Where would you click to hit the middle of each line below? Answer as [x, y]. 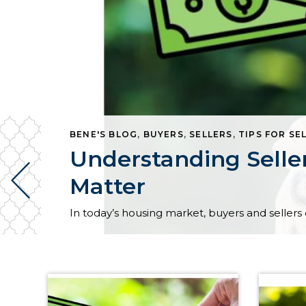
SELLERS [211, 134]
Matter [108, 186]
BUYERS [163, 134]
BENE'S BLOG [104, 134]
